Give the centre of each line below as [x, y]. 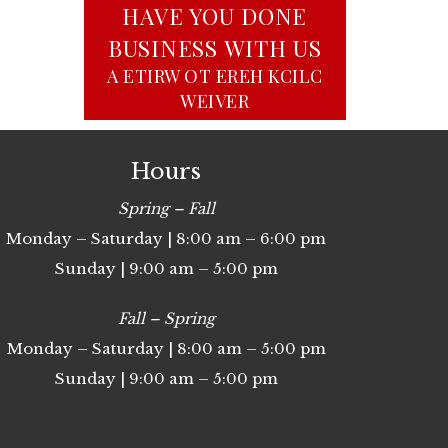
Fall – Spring [166, 318]
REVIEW [215, 100]
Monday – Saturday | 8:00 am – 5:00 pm [166, 348]
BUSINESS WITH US [214, 47]
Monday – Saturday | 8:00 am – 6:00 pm [166, 238]
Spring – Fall [166, 208]
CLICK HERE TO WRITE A [215, 75]
